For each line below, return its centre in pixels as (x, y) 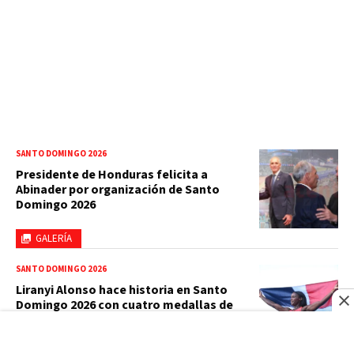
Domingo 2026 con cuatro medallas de (124, 305)
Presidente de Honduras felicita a (112, 174)
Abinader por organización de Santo (118, 189)
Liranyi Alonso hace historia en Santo (122, 290)
